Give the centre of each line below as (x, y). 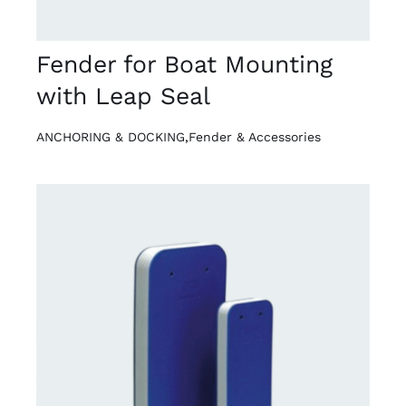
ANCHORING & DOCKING (110, 136)
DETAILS (89, 355)
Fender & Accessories (254, 136)
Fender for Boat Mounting (184, 63)
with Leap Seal (123, 95)
